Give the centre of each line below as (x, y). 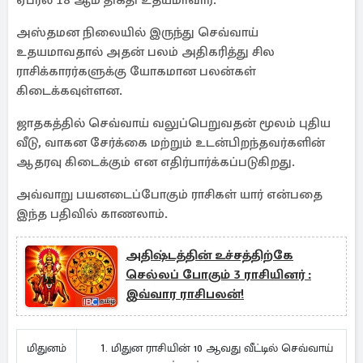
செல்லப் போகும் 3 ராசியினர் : (218, 275)
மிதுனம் (47, 348)
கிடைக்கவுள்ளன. (69, 91)
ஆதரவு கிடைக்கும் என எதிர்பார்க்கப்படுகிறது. (156, 162)
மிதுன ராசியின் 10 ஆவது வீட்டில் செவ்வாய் (222, 348)
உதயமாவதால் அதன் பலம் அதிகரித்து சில (145, 52)
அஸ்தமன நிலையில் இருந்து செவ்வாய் (137, 32)
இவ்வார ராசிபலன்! (185, 294)
